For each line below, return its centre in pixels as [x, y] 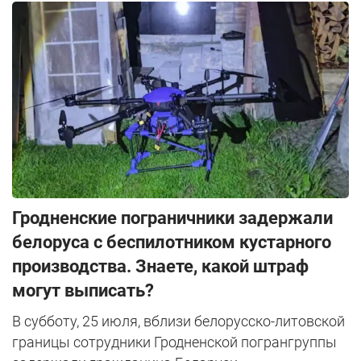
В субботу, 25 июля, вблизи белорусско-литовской [178, 322]
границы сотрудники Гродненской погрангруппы [174, 342]
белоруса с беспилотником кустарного [172, 243]
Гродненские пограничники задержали [172, 218]
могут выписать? [83, 291]
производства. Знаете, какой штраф [160, 267]
